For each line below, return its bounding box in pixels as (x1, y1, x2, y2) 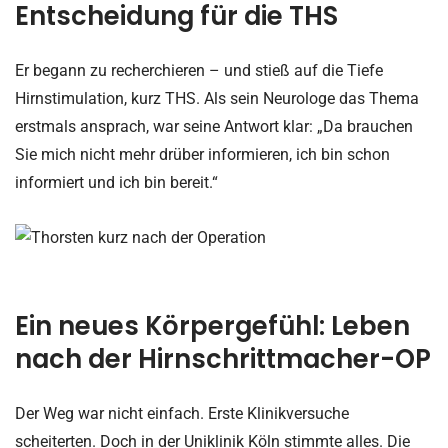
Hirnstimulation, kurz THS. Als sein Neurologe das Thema (15, 88, 419, 108)
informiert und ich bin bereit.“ (15, 172, 218, 192)
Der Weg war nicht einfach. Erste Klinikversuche (15, 404, 349, 424)
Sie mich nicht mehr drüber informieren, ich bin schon (15, 144, 390, 164)
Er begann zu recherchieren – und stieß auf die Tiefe (15, 60, 383, 80)
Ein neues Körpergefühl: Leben (15, 308, 410, 345)
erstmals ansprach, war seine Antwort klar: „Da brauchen (15, 116, 413, 136)
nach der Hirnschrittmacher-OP (15, 341, 431, 378)
